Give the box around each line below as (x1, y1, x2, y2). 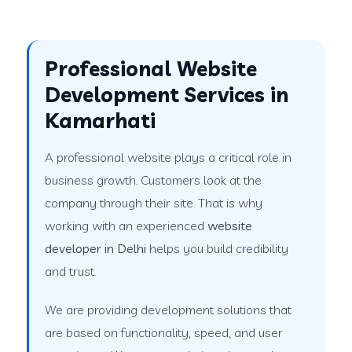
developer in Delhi (45, 240, 147, 256)
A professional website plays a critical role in (45, 148, 292, 165)
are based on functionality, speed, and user (45, 324, 284, 340)
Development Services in (45, 81, 289, 108)
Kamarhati (45, 107, 156, 134)
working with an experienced (45, 217, 208, 233)
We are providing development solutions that (45, 301, 292, 317)
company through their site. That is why (45, 194, 263, 211)
